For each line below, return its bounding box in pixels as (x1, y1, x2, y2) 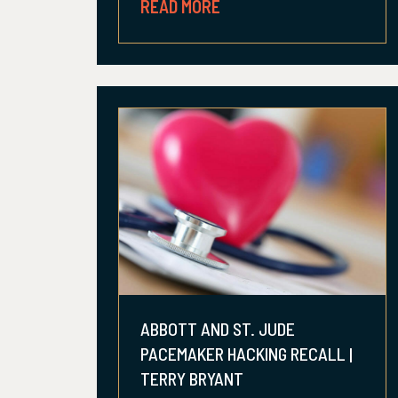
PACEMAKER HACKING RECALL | (140, 343, 353, 364)
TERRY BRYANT (140, 368, 243, 389)
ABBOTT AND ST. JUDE (140, 318, 295, 339)
